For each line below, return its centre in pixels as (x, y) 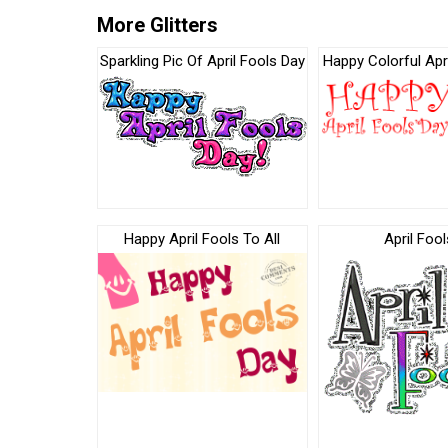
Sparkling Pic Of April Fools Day (202, 61)
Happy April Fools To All (202, 238)
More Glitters (157, 25)
